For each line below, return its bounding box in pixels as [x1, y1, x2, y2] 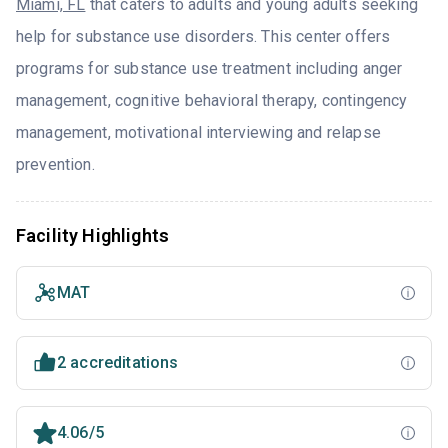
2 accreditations [57, 353, 179, 373]
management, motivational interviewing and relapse [16, 123, 381, 143]
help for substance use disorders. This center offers [16, 27, 391, 47]
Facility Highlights [16, 225, 170, 247]
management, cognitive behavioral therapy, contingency [16, 91, 408, 111]
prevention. [16, 155, 95, 175]
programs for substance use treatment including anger [16, 59, 403, 79]
